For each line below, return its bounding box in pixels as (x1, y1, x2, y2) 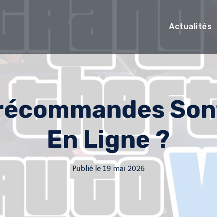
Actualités (169, 22, 212, 31)
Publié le (72, 164, 101, 173)
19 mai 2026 (102, 164, 145, 173)
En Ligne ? (47, 125, 170, 154)
